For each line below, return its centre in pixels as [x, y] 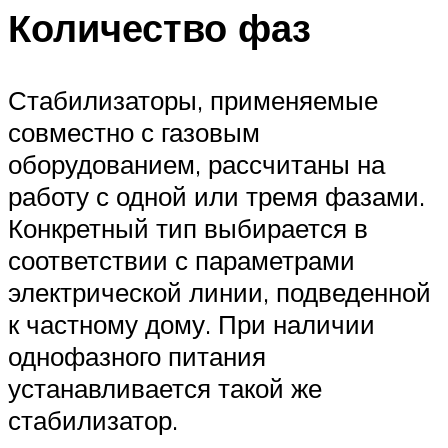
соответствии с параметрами [181, 260]
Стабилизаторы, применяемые [193, 100]
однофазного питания [137, 356]
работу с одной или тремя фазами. [216, 196]
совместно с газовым [134, 132]
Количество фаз [159, 28]
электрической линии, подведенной [219, 292]
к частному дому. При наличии [191, 324]
